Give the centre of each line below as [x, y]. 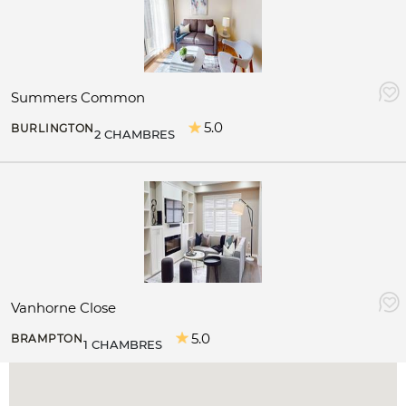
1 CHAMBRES [122, 345]
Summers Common [78, 97]
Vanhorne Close [63, 308]
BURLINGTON [53, 128]
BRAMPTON [47, 339]
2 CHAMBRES [135, 134]
